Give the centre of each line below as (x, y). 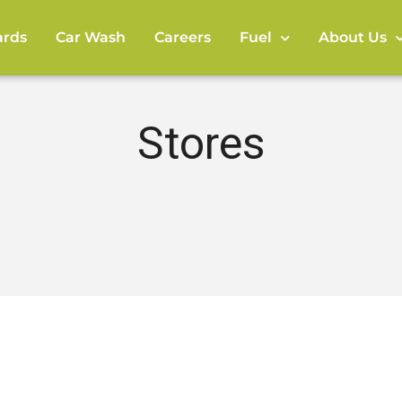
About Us (353, 37)
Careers (183, 37)
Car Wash (91, 37)
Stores (201, 144)
